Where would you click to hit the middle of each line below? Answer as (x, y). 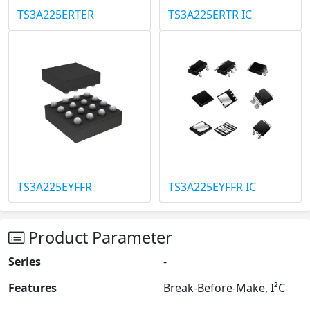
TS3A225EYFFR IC (212, 187)
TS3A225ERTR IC (210, 15)
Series (25, 262)
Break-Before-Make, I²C (224, 288)
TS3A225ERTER (56, 15)
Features (33, 288)
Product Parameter (98, 238)
